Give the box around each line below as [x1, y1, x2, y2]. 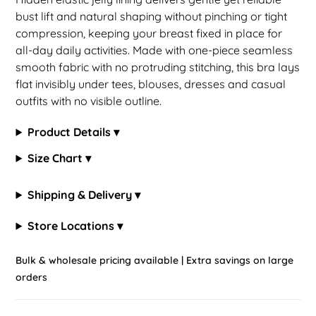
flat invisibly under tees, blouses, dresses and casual [16, 77, 286, 91]
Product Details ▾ [28, 125, 120, 139]
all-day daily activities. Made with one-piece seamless [16, 43, 293, 57]
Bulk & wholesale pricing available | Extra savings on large [16, 254, 294, 267]
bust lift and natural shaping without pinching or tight [16, 9, 288, 23]
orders [16, 271, 48, 284]
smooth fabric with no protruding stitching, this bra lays [16, 60, 300, 74]
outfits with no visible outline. [16, 94, 162, 108]
